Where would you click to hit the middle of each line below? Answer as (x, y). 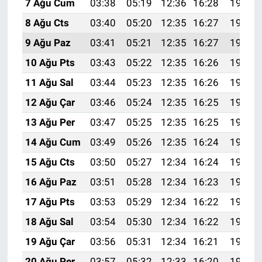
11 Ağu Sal (49, 83)
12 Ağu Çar (50, 103)
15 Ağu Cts (50, 162)
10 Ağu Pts (50, 63)
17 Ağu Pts (50, 202)
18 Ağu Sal (49, 222)
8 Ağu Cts (47, 23)
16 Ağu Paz (51, 182)
